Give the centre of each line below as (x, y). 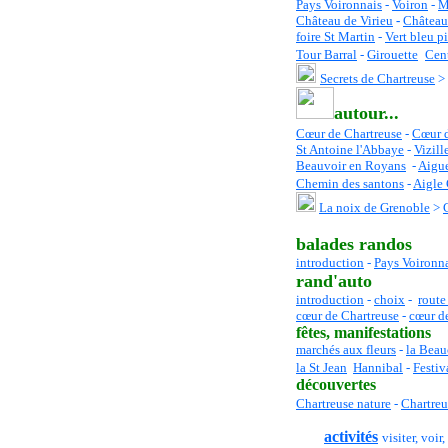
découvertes (338, 384)
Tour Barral (326, 54)
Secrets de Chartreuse (377, 78)
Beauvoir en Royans (351, 165)
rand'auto (336, 281)
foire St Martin (335, 36)
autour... (366, 113)
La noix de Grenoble (374, 207)
